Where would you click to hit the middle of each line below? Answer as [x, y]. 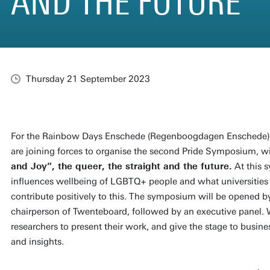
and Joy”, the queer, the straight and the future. [121, 166]
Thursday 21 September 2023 [88, 79]
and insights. [37, 241]
